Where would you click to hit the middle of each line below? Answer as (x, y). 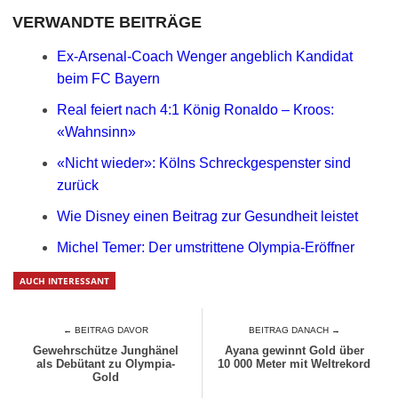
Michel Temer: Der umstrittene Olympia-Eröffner (206, 247)
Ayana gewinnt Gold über (294, 350)
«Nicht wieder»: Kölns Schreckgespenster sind (204, 163)
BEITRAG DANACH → (294, 330)
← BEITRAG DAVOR (106, 330)
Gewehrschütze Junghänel (105, 350)
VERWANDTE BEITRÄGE (107, 22)
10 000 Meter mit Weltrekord (295, 364)
